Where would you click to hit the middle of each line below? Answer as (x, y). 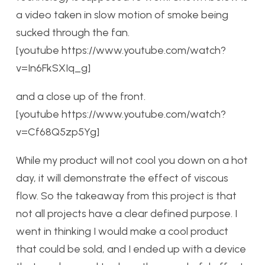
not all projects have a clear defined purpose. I (127, 213)
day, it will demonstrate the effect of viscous (122, 178)
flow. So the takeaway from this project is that (126, 195)
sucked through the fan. (73, 32)
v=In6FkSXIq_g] (53, 68)
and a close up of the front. (81, 96)
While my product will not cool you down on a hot (132, 160)
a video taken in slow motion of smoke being (122, 14)
